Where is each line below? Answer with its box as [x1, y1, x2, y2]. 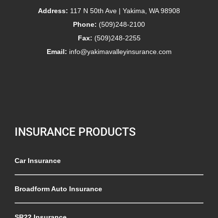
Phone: [73, 20, 99, 28]
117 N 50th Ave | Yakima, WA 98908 [70, 6, 180, 15]
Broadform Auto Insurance [15, 184, 102, 193]
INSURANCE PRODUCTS [15, 125, 136, 139]
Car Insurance [15, 156, 61, 164]
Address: [38, 6, 70, 15]
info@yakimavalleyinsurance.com [69, 47, 172, 55]
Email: [46, 47, 69, 55]
